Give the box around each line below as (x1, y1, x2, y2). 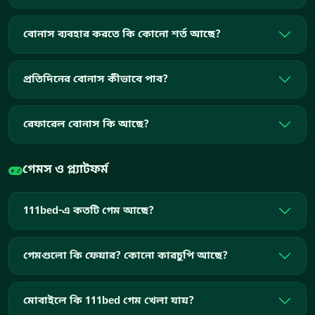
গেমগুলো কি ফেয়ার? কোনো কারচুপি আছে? (23, 248, 228, 263)
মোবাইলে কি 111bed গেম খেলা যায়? (23, 293, 194, 308)
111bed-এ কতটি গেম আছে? (23, 203, 154, 218)
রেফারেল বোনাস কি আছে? (23, 117, 149, 131)
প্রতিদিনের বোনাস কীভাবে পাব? (23, 72, 168, 86)
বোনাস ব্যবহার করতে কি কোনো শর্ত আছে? (23, 27, 221, 41)
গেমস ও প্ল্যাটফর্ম (22, 162, 108, 179)
